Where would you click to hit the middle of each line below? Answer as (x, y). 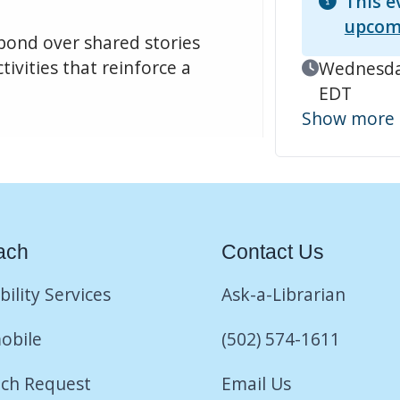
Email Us (256, 383)
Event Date (346, 67)
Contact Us (273, 251)
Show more (348, 118)
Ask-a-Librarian (283, 294)
